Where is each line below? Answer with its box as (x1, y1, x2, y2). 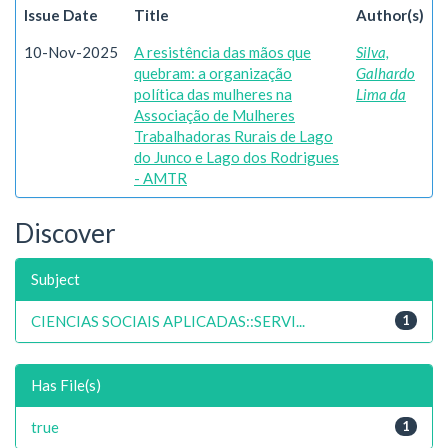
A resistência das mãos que (134, 43, 311, 61)
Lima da (356, 85, 406, 103)
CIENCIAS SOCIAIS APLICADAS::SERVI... (31, 311, 305, 330)
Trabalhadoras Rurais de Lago (134, 127, 333, 145)
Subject (31, 269, 80, 288)
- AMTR (134, 169, 187, 187)
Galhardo (356, 64, 415, 82)
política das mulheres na (134, 85, 292, 103)
